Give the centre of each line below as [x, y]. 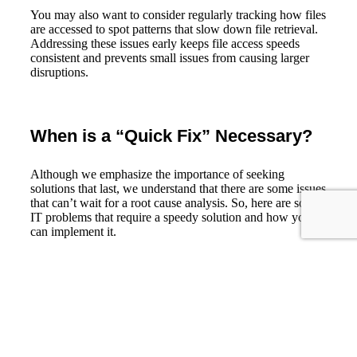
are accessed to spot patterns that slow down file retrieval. [174, 29]
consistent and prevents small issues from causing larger [170, 57]
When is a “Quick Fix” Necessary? [171, 135]
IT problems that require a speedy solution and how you [171, 217]
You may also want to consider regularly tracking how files [178, 14]
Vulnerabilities [76, 335]
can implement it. [73, 231]
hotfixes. [151, 323]
